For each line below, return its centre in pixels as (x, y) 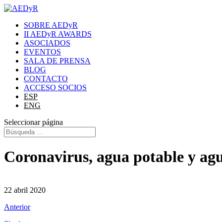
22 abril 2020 (25, 190)
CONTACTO (46, 79)
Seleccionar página (33, 122)
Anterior (17, 207)
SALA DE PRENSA (57, 61)
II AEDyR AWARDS (58, 34)
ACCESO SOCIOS (55, 87)
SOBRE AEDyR (51, 25)
